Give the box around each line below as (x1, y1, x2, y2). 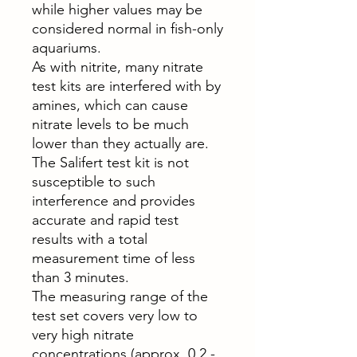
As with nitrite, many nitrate (32, 58, 203, 76)
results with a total (32, 230, 147, 249)
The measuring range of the (32, 288, 208, 306)
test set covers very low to (32, 307, 198, 325)
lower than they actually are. (32, 135, 209, 153)
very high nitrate (32, 326, 134, 344)
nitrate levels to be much (32, 116, 189, 134)
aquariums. (32, 39, 101, 57)
